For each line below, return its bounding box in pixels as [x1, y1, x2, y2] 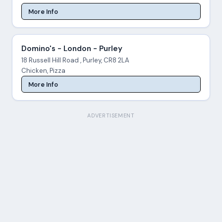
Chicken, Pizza [21, 66, 65, 75]
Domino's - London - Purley [21, 44, 122, 54]
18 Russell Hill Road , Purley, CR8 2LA [21, 56, 129, 65]
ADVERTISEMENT [87, 112, 135, 119]
